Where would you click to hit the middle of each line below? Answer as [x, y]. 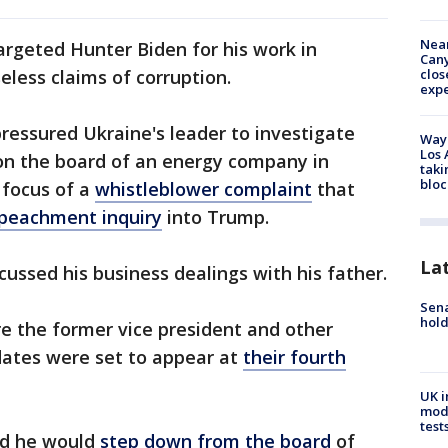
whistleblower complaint [203, 189]
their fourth [294, 357]
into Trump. [215, 217]
